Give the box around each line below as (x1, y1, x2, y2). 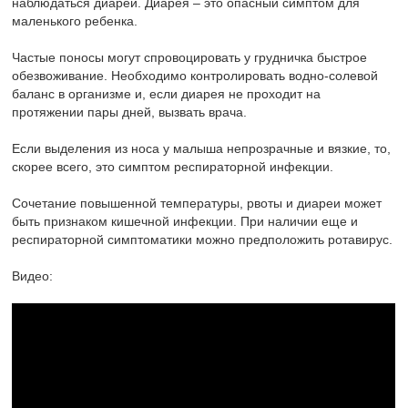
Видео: (12, 269, 54, 284)
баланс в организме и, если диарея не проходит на (12, 87, 321, 102)
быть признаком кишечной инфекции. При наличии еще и (12, 214, 359, 229)
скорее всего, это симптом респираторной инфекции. (12, 159, 334, 175)
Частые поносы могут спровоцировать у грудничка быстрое (12, 50, 368, 66)
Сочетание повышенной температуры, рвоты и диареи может (12, 196, 382, 211)
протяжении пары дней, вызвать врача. (12, 105, 248, 120)
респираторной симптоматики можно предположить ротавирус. (12, 232, 393, 248)
